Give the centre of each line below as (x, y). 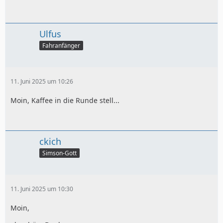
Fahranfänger (61, 46)
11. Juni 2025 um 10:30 (42, 189)
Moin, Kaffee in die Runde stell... (65, 100)
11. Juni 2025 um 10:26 (42, 81)
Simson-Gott (59, 153)
